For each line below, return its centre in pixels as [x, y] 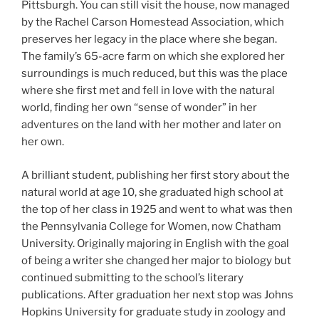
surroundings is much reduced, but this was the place [155, 74]
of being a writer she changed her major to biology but [156, 260]
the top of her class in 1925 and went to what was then [157, 209]
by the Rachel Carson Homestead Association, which [153, 22]
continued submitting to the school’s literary [132, 277]
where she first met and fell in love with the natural [148, 91]
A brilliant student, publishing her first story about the [156, 175]
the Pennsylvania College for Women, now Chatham [151, 226]
